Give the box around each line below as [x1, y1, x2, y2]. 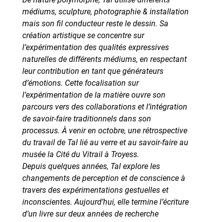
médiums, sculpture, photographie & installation [22, 6, 189, 16]
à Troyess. [102, 149, 139, 159]
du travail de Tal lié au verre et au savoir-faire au [22, 137, 188, 147]
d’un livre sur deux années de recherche [22, 209, 159, 219]
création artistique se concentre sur [22, 30, 144, 40]
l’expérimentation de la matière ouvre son [22, 90, 166, 100]
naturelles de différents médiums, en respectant [22, 54, 187, 64]
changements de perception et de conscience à [22, 173, 185, 183]
